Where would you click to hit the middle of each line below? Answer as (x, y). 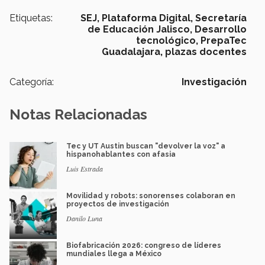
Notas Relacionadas (78, 115)
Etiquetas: (31, 18)
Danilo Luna (84, 219)
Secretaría (221, 18)
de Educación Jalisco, (140, 30)
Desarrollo (221, 30)
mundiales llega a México (114, 254)
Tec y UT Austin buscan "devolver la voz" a (146, 146)
